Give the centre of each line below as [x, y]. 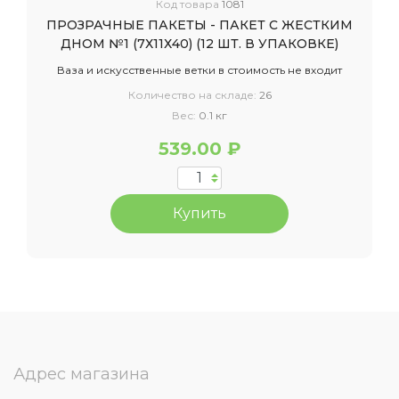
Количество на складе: [193, 95]
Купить [199, 213]
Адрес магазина [81, 374]
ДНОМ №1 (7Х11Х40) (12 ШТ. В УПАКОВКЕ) [199, 44]
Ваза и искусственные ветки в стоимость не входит [199, 70]
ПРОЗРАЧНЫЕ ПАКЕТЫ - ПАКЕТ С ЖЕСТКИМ [199, 25]
